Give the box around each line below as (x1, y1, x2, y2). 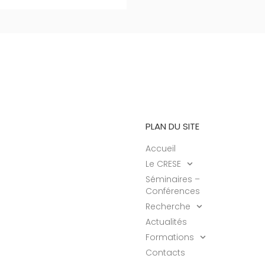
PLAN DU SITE (146, 120, 199, 132)
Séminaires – (146, 173, 200, 185)
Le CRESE (146, 158, 181, 170)
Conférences (146, 185, 200, 197)
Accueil (146, 143, 176, 154)
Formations (146, 231, 194, 243)
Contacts (146, 247, 185, 258)
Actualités (146, 216, 187, 228)
